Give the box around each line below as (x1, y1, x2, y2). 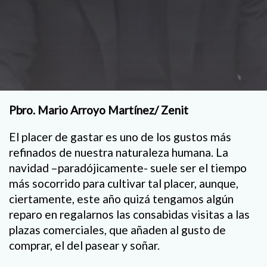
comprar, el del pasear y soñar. (9, 238, 160, 253)
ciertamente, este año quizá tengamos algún (9, 192, 234, 206)
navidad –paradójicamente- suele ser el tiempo (9, 161, 247, 175)
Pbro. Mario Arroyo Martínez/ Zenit (9, 103, 188, 117)
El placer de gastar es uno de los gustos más (9, 130, 231, 144)
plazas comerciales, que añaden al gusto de (9, 223, 226, 237)
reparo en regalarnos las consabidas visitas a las (9, 207, 250, 222)
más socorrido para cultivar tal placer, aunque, (9, 176, 238, 191)
